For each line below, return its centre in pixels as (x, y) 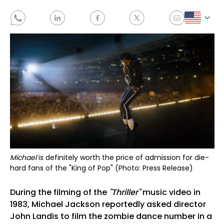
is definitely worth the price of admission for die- (122, 158)
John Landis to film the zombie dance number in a (111, 216)
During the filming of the (59, 192)
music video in (170, 192)
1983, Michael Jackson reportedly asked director (108, 204)
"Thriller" (124, 192)
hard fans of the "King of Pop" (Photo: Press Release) (101, 168)
